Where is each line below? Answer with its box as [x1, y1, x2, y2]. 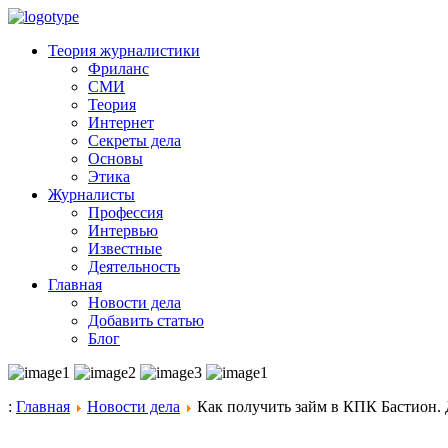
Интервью [88, 222, 158, 239]
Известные [88, 240, 162, 257]
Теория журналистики [48, 42, 200, 59]
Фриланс [88, 60, 149, 77]
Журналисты [48, 186, 135, 203]
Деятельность [88, 258, 180, 275]
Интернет [88, 114, 154, 131]
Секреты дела [88, 132, 181, 149]
